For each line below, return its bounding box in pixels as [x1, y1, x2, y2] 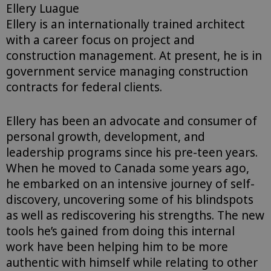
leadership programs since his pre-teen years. [6, 145, 258, 161]
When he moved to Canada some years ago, [6, 160, 249, 177]
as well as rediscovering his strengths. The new [6, 207, 264, 224]
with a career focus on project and [6, 31, 195, 48]
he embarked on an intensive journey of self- [6, 176, 255, 192]
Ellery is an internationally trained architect [6, 16, 245, 32]
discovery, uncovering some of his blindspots [6, 192, 253, 208]
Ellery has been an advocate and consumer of [6, 113, 257, 129]
